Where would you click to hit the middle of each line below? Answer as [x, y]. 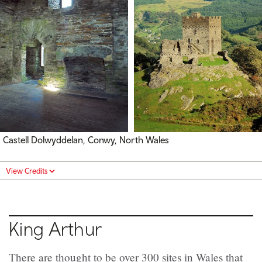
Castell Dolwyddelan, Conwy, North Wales [86, 139]
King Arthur [56, 229]
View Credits [27, 171]
